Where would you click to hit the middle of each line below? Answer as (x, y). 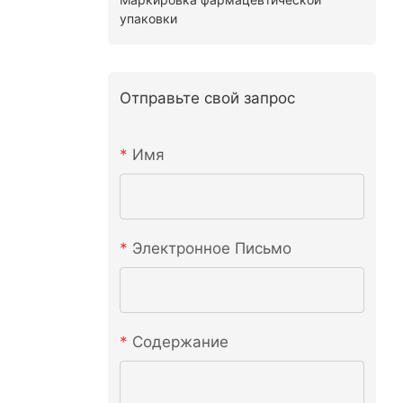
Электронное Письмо (211, 249)
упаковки (148, 18)
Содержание (180, 342)
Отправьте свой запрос (207, 98)
